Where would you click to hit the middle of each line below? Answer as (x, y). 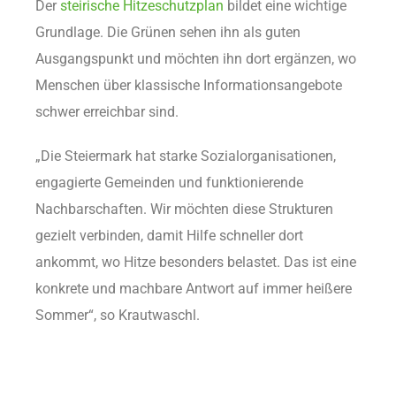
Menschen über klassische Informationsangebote (189, 85)
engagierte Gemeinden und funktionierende (169, 182)
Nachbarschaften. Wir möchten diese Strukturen (184, 209)
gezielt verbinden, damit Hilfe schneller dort (169, 235)
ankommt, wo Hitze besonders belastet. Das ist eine (196, 262)
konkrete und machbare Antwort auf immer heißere (194, 288)
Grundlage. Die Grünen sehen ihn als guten (168, 32)
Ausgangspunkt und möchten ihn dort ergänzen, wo (196, 58)
